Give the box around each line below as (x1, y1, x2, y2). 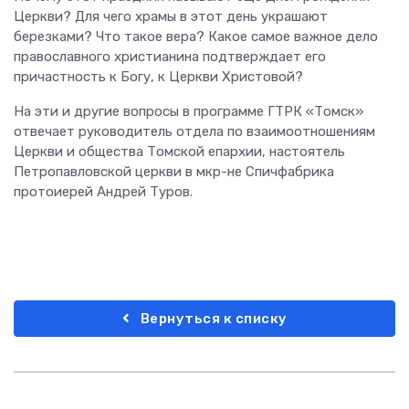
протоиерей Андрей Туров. (14, 184, 193, 201)
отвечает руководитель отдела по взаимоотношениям (14, 123, 375, 141)
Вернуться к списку (137, 310, 288, 328)
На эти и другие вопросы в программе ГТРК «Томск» (14, 103, 363, 121)
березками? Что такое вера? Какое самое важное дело (14, 28, 378, 46)
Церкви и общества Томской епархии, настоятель (14, 143, 345, 161)
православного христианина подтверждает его (14, 48, 326, 66)
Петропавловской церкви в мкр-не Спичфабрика (14, 163, 334, 181)
